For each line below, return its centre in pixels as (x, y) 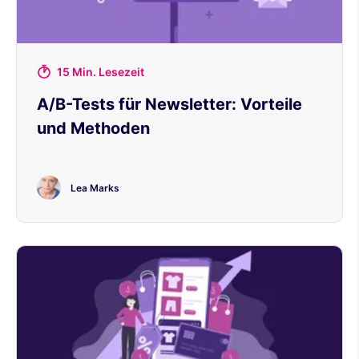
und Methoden (93, 128)
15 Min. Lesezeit (101, 71)
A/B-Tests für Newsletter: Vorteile (169, 104)
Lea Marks (95, 188)
